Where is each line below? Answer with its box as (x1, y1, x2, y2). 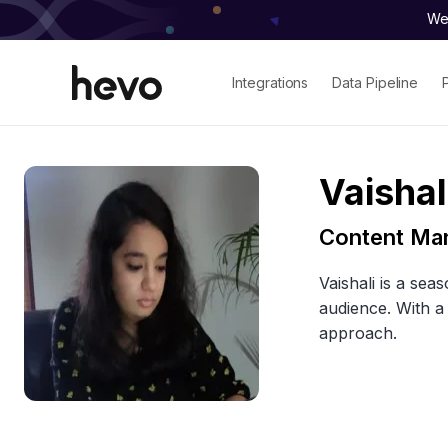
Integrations (232, 73, 309, 91)
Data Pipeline (332, 73, 419, 91)
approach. (319, 323, 397, 343)
